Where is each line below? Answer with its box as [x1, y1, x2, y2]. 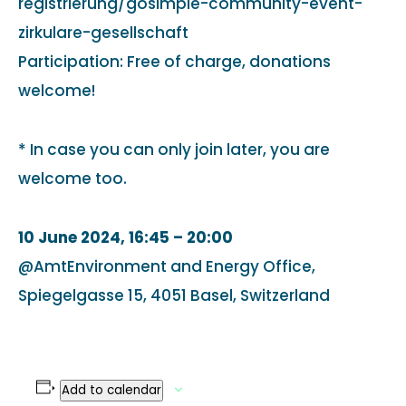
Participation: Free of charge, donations [18, 50, 331, 72]
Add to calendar [61, 381, 161, 399]
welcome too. [18, 167, 127, 189]
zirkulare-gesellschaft [18, 21, 188, 43]
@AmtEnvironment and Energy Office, [18, 255, 315, 277]
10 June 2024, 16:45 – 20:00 [18, 226, 233, 248]
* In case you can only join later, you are [18, 138, 330, 160]
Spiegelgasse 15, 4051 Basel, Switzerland [18, 284, 330, 306]
